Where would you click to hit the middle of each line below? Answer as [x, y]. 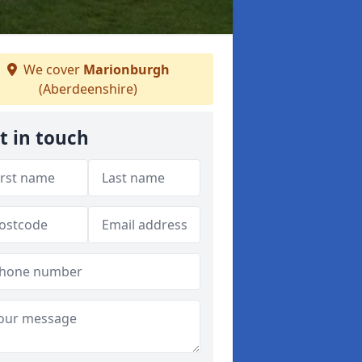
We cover [51, 69]
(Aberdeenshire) [88, 89]
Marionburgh [126, 69]
